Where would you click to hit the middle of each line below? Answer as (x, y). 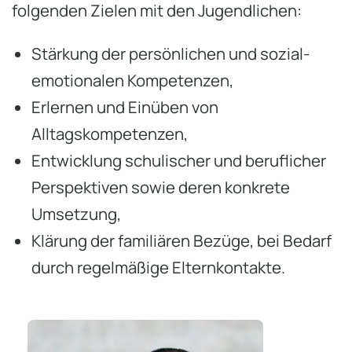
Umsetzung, (76, 213)
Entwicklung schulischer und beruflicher (179, 160)
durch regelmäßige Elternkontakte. (158, 267)
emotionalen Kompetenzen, (132, 80)
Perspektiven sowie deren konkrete (161, 187)
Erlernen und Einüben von (125, 106)
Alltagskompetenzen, (110, 133)
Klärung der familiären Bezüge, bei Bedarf (181, 240)
